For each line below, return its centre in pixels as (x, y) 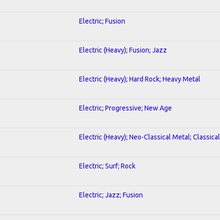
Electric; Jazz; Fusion (111, 195)
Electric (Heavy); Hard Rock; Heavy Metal (140, 79)
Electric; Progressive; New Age (125, 108)
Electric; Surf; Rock (107, 166)
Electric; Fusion (102, 21)
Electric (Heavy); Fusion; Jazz (123, 50)
